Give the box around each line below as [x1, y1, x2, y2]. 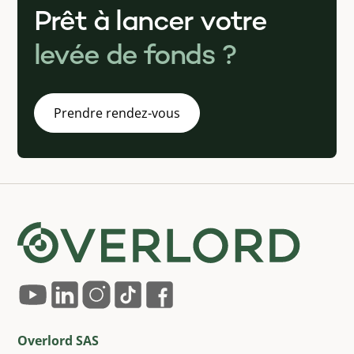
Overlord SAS [17, 332, 100, 350]
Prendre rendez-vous [53, 104, 180, 122]
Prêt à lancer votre [33, 8, 267, 39]
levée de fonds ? [33, 42, 236, 73]
